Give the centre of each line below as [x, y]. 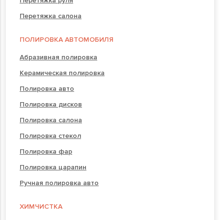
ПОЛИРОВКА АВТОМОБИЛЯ [67, 39]
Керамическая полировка [62, 73]
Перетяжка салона [51, 16]
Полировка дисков [51, 104]
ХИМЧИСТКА [41, 206]
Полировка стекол [50, 136]
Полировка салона [51, 120]
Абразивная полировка [58, 57]
